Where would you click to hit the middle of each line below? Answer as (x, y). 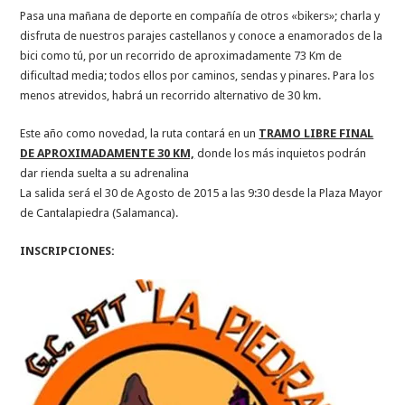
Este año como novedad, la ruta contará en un (140, 133)
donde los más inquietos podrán (281, 153)
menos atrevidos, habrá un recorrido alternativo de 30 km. (171, 95)
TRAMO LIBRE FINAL (316, 133)
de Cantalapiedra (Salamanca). (99, 212)
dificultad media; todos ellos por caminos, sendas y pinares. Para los (198, 75)
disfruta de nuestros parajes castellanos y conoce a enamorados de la (202, 35)
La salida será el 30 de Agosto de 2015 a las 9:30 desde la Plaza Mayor (202, 193)
